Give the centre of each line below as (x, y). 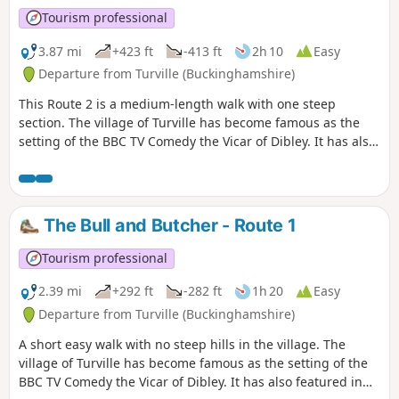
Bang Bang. (53, 198)
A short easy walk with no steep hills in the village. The (182, 345)
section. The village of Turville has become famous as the (189, 123)
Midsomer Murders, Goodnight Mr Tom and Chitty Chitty (188, 179)
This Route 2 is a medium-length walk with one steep (177, 104)
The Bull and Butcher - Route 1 (168, 226)
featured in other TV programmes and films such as (173, 160)
